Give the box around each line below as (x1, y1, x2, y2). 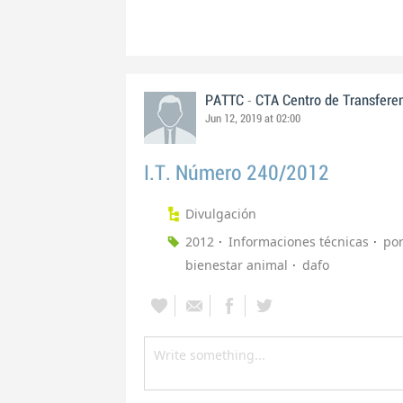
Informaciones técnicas (228, 233, 369, 250)
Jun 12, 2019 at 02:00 (205, 112, 300, 125)
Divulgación (185, 205, 256, 222)
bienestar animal (185, 256, 288, 273)
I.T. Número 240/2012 (144, 162, 329, 184)
